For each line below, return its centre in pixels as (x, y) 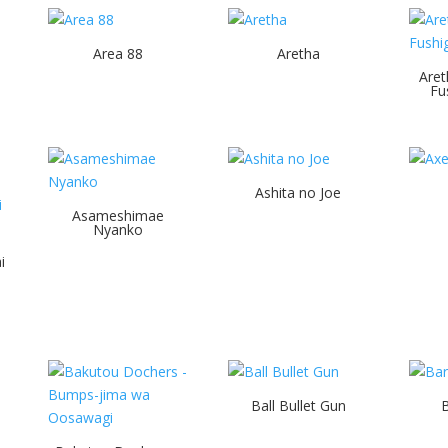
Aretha (298, 54)
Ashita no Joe (298, 192)
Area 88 (117, 54)
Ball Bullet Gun (298, 405)
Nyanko (117, 229)
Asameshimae (117, 215)
